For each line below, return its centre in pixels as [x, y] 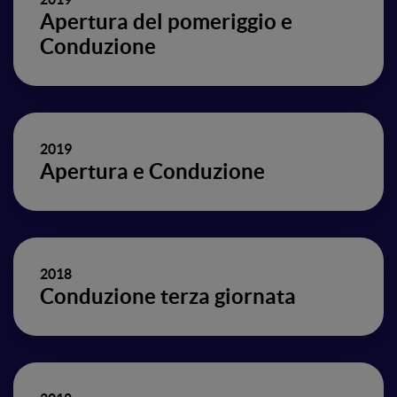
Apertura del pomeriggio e [166, 22]
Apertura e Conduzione [152, 171]
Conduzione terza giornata [168, 296]
